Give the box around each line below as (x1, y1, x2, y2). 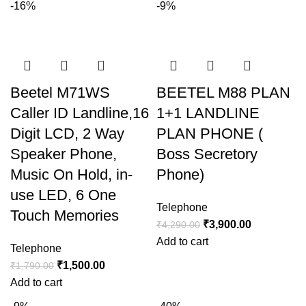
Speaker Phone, (10, 145, 117, 163)
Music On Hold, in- (10, 166, 133, 184)
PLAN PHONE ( (156, 125, 263, 143)
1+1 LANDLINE (156, 105, 260, 122)
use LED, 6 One (10, 186, 116, 204)
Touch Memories (10, 207, 119, 225)
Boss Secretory (156, 145, 258, 163)
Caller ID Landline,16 (10, 105, 149, 122)
